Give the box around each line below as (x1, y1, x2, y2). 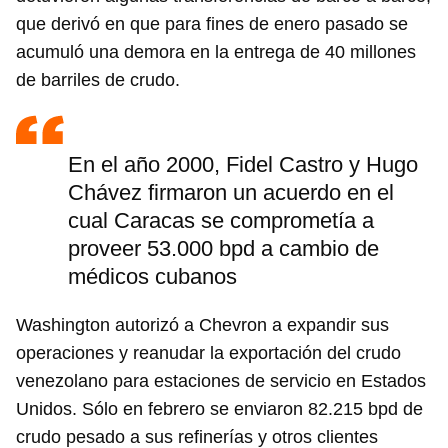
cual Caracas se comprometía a (68, 208, 374, 234)
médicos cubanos (68, 264, 237, 290)
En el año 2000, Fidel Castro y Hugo (68, 152, 418, 178)
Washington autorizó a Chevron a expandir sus (16, 315, 389, 336)
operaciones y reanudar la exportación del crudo (16, 343, 401, 364)
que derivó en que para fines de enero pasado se (16, 14, 408, 35)
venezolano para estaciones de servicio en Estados (16, 371, 426, 392)
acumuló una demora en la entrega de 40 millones (16, 42, 416, 63)
